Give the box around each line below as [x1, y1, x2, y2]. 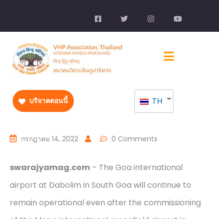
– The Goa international [90, 162, 183, 174]
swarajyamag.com [10, 162, 90, 174]
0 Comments [111, 134, 157, 144]
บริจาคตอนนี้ [28, 97, 68, 105]
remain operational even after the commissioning [10, 197, 201, 209]
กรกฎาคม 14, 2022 [21, 134, 78, 144]
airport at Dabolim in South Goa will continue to [10, 179, 191, 191]
